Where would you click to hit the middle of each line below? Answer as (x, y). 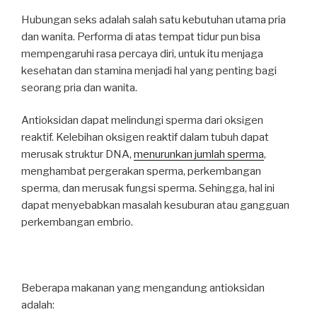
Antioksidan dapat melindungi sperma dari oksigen (142, 120)
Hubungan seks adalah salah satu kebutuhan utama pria (154, 19)
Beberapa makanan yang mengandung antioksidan (143, 288)
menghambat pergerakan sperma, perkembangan (141, 171)
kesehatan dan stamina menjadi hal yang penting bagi (149, 70)
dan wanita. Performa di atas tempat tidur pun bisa (141, 36)
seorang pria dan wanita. (79, 87)
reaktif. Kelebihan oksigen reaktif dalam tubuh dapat (145, 137)
